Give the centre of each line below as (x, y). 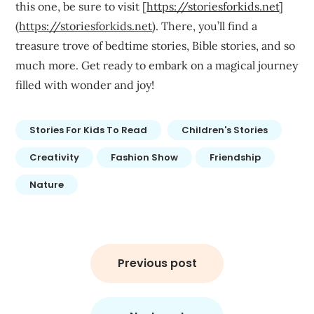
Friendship (235, 158)
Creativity (55, 158)
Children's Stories (225, 130)
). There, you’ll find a (205, 26)
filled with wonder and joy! (85, 85)
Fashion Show (145, 158)
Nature (47, 185)
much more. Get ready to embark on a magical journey (157, 66)
